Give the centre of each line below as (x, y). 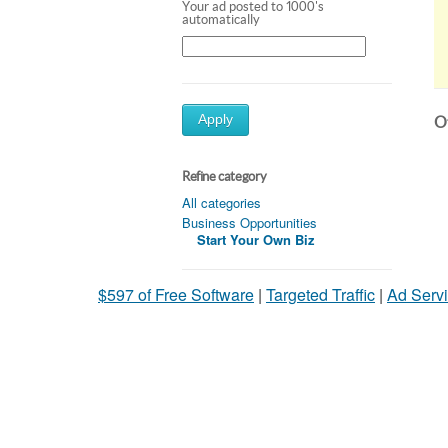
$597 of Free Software (176, 294)
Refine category (224, 176)
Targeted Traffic (320, 294)
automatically (221, 19)
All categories (221, 202)
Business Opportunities (249, 222)
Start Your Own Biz (256, 239)
